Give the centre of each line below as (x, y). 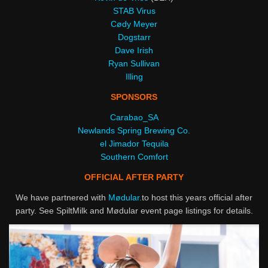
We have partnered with (62, 197)
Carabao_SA (134, 117)
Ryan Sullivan (134, 63)
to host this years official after (197, 197)
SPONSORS (134, 97)
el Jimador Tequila (134, 143)
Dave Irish (134, 50)
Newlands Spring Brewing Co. (134, 130)
